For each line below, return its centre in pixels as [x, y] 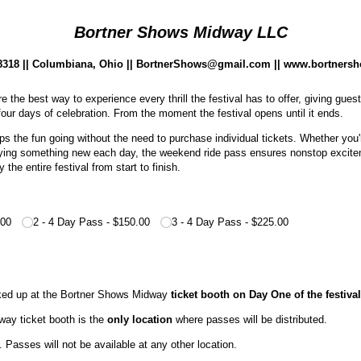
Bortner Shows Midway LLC [180, 32]
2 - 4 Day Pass [68, 222]
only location [139, 319]
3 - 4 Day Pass [207, 222]
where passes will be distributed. [249, 319]
